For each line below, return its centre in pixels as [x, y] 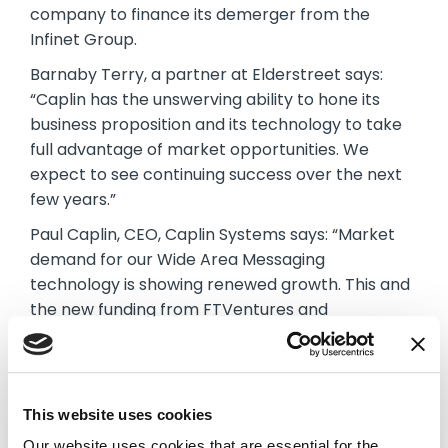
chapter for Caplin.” [107, 359]
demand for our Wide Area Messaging [177, 259]
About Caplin [86, 394]
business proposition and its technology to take [216, 124]
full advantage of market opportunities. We [199, 149]
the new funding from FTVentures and [179, 309]
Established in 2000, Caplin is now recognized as [216, 429]
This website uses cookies [118, 414]
